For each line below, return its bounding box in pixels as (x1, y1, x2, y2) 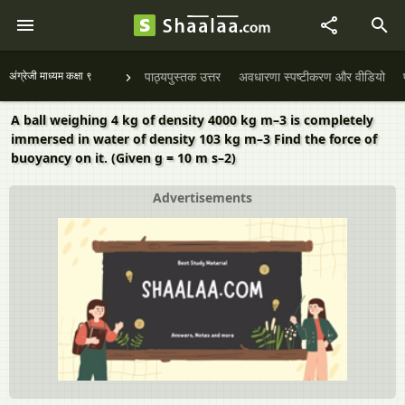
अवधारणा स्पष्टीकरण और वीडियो (239, 68, 385, 86)
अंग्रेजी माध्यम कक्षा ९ (9, 68, 92, 83)
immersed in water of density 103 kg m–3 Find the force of (11, 130, 377, 147)
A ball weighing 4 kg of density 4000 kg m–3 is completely (11, 111, 373, 128)
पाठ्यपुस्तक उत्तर (145, 68, 221, 86)
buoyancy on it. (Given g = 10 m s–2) (11, 149, 236, 166)
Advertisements (153, 189, 252, 206)
